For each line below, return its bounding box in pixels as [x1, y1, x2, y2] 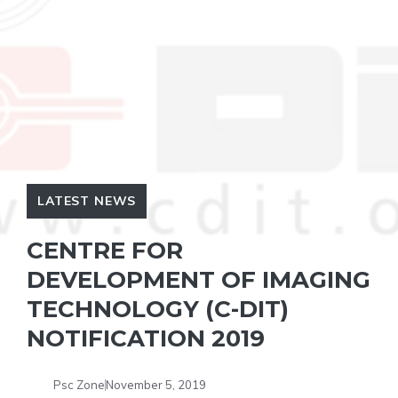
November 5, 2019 [106, 377, 206, 392]
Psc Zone [53, 377, 105, 392]
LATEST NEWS [37, 193, 137, 209]
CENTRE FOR [27, 236, 183, 265]
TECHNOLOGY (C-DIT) [27, 295, 289, 323]
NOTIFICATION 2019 [27, 324, 265, 353]
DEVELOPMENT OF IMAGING [27, 266, 370, 294]
